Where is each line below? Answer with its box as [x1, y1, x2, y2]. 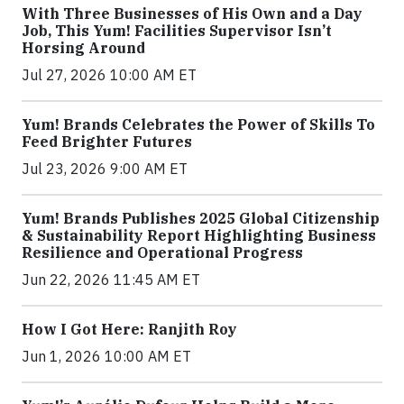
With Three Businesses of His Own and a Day [22, 5, 363, 23]
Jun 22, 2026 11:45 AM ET [22, 271, 200, 289]
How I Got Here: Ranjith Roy [22, 320, 237, 339]
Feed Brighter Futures [22, 133, 192, 151]
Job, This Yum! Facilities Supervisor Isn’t [22, 22, 332, 41]
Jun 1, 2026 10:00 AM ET [22, 347, 191, 366]
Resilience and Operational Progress [22, 243, 303, 262]
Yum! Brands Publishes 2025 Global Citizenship [22, 209, 380, 228]
